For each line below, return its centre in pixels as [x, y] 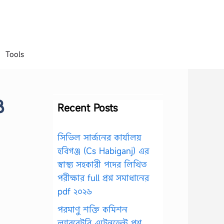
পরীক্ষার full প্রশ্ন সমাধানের [103, 178]
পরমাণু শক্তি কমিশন [92, 209]
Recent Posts [87, 108]
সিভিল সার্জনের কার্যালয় [99, 137]
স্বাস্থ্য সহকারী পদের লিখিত [102, 164]
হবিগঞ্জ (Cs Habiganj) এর [103, 151]
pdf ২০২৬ [75, 191]
